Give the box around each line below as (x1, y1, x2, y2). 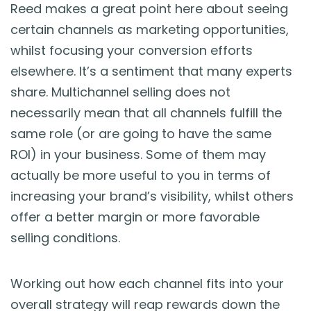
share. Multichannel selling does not (10, 83, 230, 101)
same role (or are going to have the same (10, 125, 271, 143)
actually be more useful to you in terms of (10, 167, 271, 185)
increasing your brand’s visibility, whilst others (10, 187, 294, 205)
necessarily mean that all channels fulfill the (10, 104, 282, 122)
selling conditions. (10, 229, 120, 247)
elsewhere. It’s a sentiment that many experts (10, 62, 292, 81)
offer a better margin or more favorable (10, 208, 260, 226)
